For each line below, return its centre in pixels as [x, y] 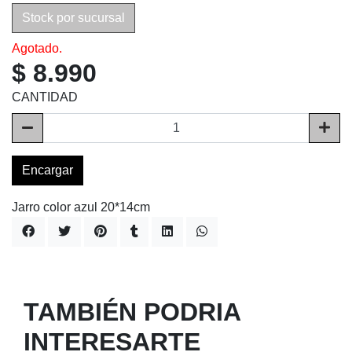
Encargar [48, 170]
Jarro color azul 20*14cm [81, 207]
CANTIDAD [45, 97]
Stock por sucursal [73, 17]
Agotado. [37, 48]
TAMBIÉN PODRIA [132, 312]
